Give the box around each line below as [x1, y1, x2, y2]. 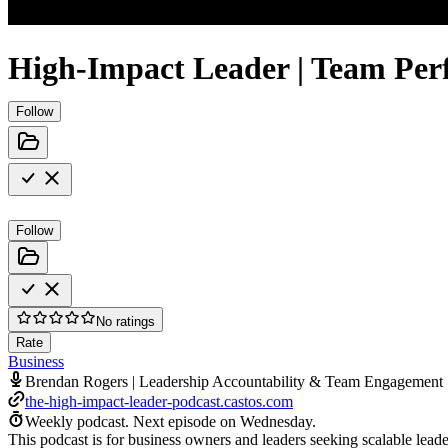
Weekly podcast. [25, 412, 129, 430]
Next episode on [133, 412, 240, 430]
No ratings [96, 313, 155, 329]
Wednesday [240, 412, 312, 430]
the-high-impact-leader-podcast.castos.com [25, 392, 293, 410]
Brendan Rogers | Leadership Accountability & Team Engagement [25, 372, 443, 390]
